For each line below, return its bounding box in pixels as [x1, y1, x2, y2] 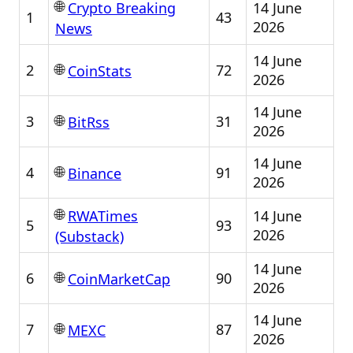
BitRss [68, 113, 110, 132]
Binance [68, 164, 121, 184]
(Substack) [55, 227, 124, 247]
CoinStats [68, 61, 132, 81]
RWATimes [68, 206, 138, 226]
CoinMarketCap [68, 269, 170, 289]
